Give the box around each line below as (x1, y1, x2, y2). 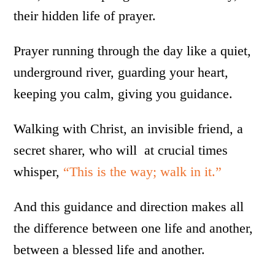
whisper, (14, 164, 64, 179)
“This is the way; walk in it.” (63, 164, 222, 179)
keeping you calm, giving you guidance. (14, 86, 233, 101)
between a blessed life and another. (14, 242, 206, 257)
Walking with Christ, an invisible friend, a (14, 121, 244, 136)
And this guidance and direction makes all (14, 199, 244, 214)
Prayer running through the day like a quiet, (14, 43, 252, 58)
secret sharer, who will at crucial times (14, 142, 228, 158)
